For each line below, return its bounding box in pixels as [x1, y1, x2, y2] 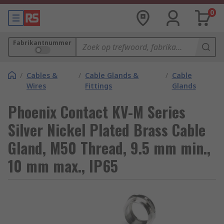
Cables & [26, 70, 57, 80]
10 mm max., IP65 [8, 154, 118, 177]
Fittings [85, 81, 112, 90]
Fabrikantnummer [13, 38, 71, 47]
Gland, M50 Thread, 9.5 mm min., [8, 136, 210, 159]
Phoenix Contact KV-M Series [8, 100, 185, 123]
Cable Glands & [85, 70, 139, 80]
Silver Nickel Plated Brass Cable [8, 118, 205, 141]
